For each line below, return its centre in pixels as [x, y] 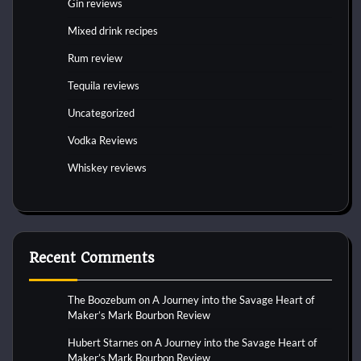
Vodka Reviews [103, 141]
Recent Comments [92, 258]
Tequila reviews [104, 86]
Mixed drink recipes [113, 31]
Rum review [95, 58]
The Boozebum [102, 300]
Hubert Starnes [103, 343]
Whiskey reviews [107, 168]
